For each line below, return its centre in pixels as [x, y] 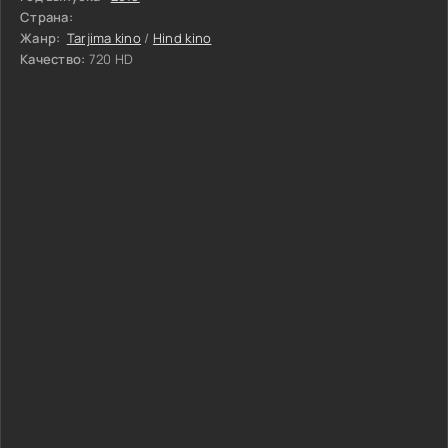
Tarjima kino [104, 37]
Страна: [46, 16]
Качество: [53, 58]
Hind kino [182, 37]
